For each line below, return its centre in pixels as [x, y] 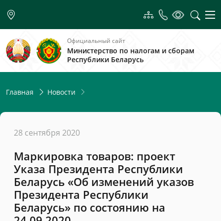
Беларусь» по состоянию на [90, 207]
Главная [20, 92]
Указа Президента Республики [98, 169]
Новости [61, 92]
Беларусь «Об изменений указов [104, 182]
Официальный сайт [96, 41]
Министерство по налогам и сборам [131, 51]
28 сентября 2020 [47, 133]
